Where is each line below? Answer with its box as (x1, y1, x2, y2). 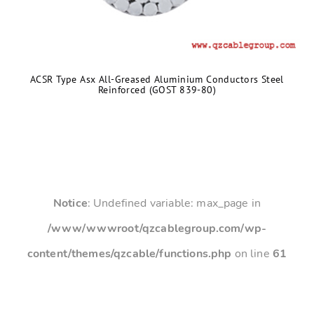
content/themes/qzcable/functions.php (27, 246, 232, 261)
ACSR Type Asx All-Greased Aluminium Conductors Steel (30, 73, 284, 86)
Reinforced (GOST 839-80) (97, 83, 217, 96)
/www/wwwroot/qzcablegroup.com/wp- (47, 221, 267, 236)
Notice (53, 196, 88, 211)
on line (231, 246, 273, 261)
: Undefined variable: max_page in (87, 196, 261, 211)
